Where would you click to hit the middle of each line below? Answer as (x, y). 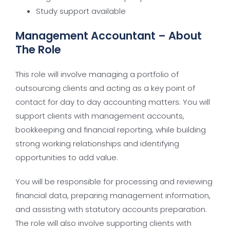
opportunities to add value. (67, 157)
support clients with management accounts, (100, 116)
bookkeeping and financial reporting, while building (111, 130)
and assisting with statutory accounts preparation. (111, 209)
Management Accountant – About (109, 36)
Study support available (81, 11)
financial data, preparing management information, (113, 195)
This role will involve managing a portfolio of (97, 74)
